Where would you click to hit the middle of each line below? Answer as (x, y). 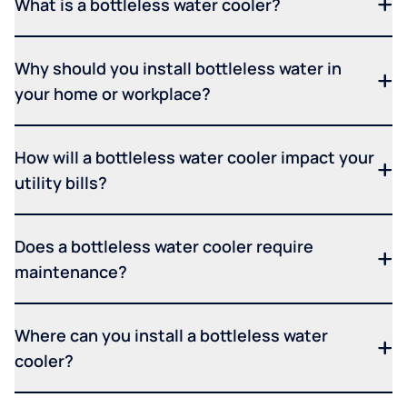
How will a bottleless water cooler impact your (194, 157)
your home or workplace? (113, 93)
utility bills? (61, 182)
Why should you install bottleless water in (178, 68)
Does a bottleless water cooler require (164, 246)
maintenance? (71, 271)
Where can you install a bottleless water (171, 335)
